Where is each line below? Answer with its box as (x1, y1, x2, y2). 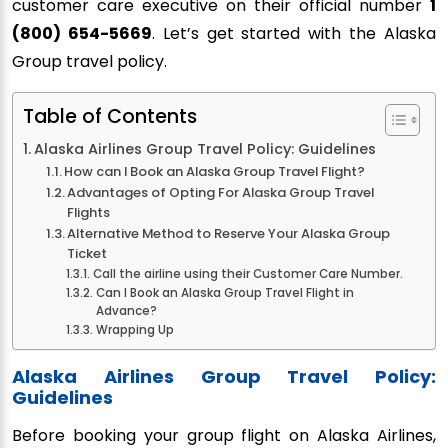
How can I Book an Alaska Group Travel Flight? (64, 162, 366, 182)
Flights (67, 203, 111, 223)
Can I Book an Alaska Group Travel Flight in (95, 285, 354, 302)
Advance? (95, 303, 157, 320)
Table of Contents (23, 103, 197, 131)
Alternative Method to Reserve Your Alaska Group (67, 224, 391, 244)
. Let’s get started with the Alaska (151, 22, 437, 46)
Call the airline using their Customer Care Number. (92, 266, 403, 283)
